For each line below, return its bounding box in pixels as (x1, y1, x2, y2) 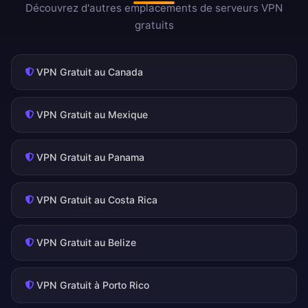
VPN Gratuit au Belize (36, 236, 136, 249)
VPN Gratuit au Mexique (36, 109, 148, 121)
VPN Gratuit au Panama (36, 151, 144, 164)
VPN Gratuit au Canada (36, 66, 143, 78)
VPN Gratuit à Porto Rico (36, 279, 149, 291)
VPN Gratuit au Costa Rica (36, 194, 157, 206)
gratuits (134, 19, 174, 32)
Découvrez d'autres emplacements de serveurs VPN (25, 1, 283, 15)
